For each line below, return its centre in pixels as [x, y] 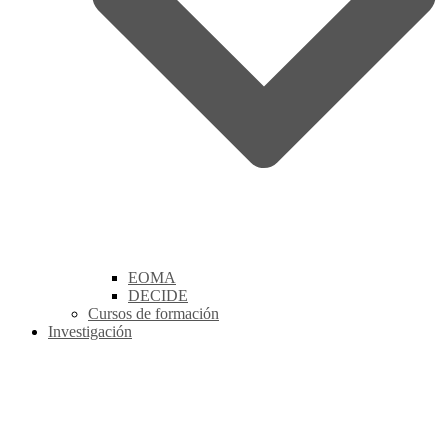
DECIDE [158, 296]
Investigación [90, 332]
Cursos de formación [153, 314]
